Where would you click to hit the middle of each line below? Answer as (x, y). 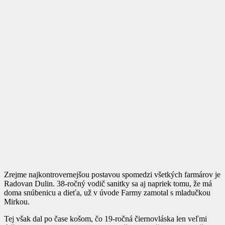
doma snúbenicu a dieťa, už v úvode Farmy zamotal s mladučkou (107, 192)
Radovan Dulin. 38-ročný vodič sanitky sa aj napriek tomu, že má (108, 183)
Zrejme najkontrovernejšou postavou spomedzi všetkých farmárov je (112, 174)
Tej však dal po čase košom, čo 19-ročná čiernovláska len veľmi (105, 218)
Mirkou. (17, 201)
